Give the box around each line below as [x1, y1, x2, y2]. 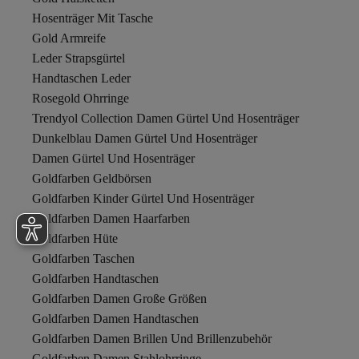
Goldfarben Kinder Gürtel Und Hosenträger [32, 192, 254, 205]
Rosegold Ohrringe [32, 91, 129, 105]
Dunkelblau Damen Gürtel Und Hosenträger [32, 131, 257, 145]
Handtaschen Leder [32, 71, 131, 85]
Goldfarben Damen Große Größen [32, 292, 207, 305]
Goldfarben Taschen [32, 252, 135, 265]
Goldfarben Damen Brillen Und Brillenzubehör [32, 332, 272, 345]
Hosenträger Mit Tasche [32, 11, 153, 25]
